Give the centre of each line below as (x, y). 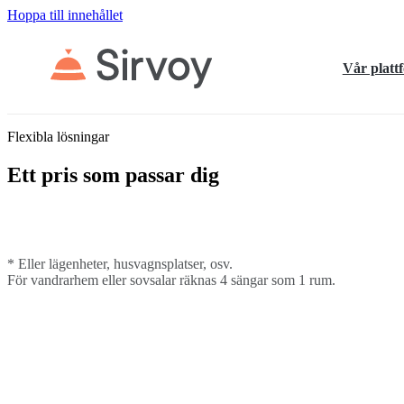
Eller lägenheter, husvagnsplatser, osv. (125, 263)
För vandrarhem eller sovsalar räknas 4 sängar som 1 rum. (171, 280)
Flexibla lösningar (58, 137)
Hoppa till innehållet (65, 15)
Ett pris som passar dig (113, 174)
